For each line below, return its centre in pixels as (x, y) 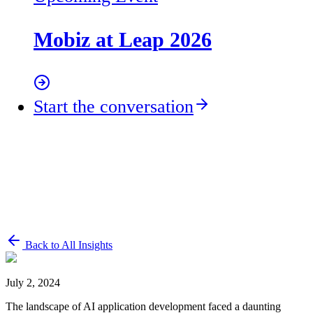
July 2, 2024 (33, 283)
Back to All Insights (67, 245)
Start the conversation (114, 106)
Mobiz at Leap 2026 (123, 40)
